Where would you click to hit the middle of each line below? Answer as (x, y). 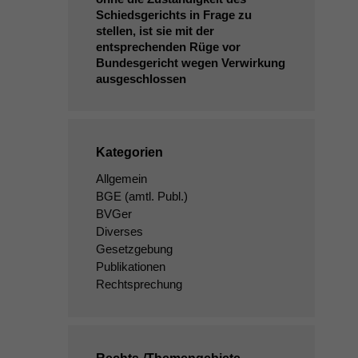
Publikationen (130, 267)
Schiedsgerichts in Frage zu (173, 15)
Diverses (119, 231)
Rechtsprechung (139, 284)
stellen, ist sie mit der (155, 31)
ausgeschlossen (141, 79)
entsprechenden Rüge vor (168, 47)
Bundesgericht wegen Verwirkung (190, 63)
